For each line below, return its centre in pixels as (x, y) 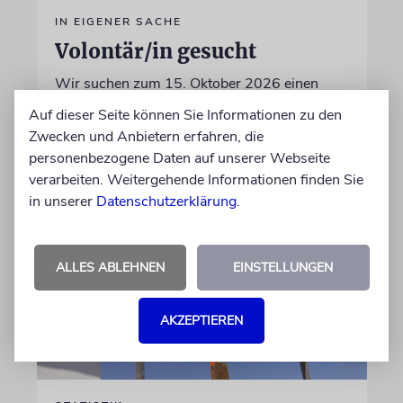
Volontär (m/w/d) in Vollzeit (141, 105)
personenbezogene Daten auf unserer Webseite (179, 158)
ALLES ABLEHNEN (110, 267)
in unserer (63, 201)
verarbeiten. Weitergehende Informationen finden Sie (196, 179)
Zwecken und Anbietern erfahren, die (146, 136)
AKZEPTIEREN (201, 320)
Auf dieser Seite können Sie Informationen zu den (185, 115)
